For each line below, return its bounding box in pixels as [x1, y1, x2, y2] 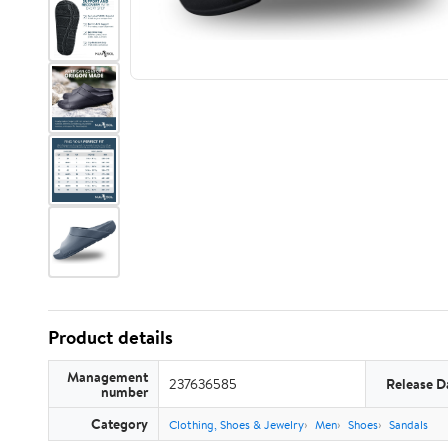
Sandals [389, 416, 428, 433]
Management [67, 367, 148, 386]
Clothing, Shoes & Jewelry [169, 416, 304, 433]
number [101, 382, 148, 401]
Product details [48, 324, 173, 350]
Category [91, 414, 148, 433]
